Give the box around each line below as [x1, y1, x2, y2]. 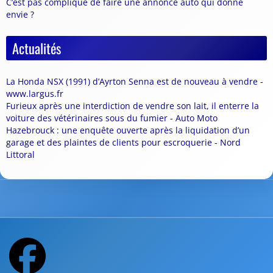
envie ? [6, 9, 34, 21]
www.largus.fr [6, 88, 63, 100]
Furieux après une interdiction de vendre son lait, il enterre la [6, 100, 259, 112]
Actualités [12, 38, 61, 58]
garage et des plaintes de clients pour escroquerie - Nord [6, 136, 241, 149]
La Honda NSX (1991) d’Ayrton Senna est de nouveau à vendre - [6, 76, 263, 88]
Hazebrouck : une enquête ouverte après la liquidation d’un [6, 124, 250, 136]
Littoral [6, 149, 35, 161]
